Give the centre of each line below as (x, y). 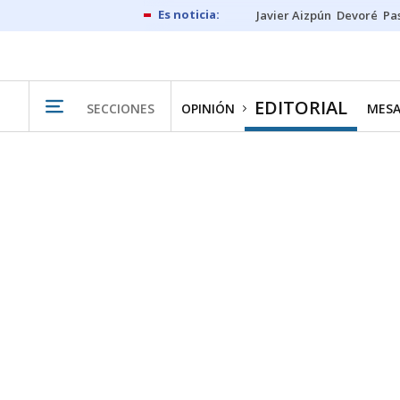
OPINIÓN (208, 108)
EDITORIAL (301, 108)
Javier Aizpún (294, 15)
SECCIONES (121, 108)
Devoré (357, 15)
